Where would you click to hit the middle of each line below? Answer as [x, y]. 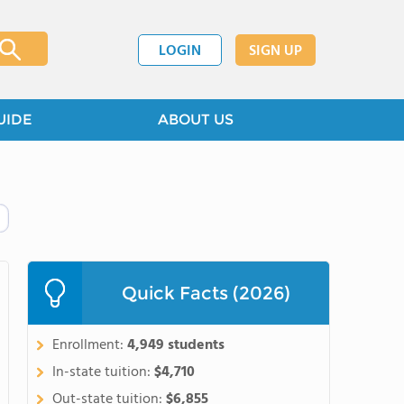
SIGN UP [275, 51]
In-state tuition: [103, 372]
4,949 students [176, 345]
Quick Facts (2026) [206, 293]
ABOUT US [195, 119]
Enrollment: [90, 345]
